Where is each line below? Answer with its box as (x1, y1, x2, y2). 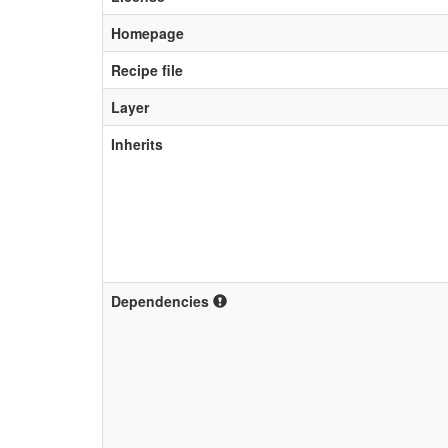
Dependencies (111, 291, 213, 311)
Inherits (111, 134, 163, 154)
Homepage (111, 23, 184, 43)
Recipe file (111, 60, 183, 80)
